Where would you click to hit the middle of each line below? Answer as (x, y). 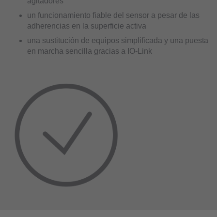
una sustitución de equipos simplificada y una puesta (118, 40)
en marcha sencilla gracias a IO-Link (90, 51)
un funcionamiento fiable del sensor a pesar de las (113, 15)
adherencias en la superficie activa (87, 26)
